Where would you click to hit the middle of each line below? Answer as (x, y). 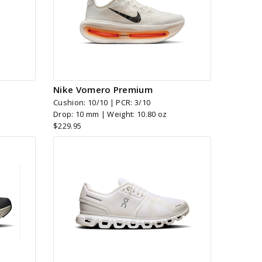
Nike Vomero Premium (103, 89)
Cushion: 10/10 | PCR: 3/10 (102, 102)
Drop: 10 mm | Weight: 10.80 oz (110, 114)
